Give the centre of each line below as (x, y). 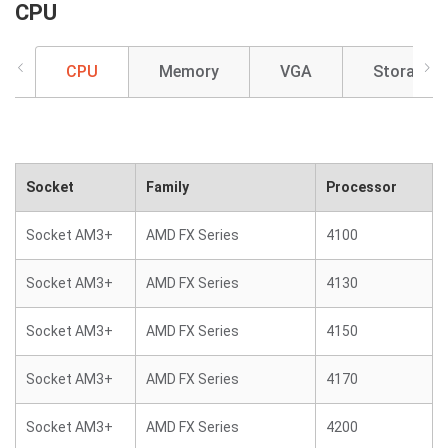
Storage (403, 71)
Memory (189, 71)
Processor (361, 187)
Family (167, 187)
